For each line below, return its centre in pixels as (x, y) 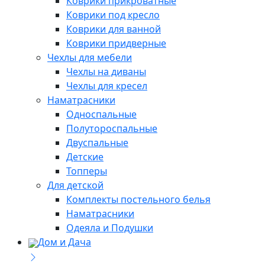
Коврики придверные (116, 43)
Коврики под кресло (113, 15)
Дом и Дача (64, 242)
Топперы (87, 171)
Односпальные (101, 114)
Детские (85, 157)
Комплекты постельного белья (138, 200)
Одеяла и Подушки (110, 228)
